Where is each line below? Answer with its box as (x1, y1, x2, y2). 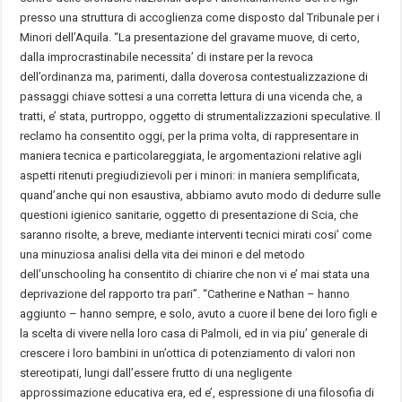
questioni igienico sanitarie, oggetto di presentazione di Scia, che (20, 207, 359, 222)
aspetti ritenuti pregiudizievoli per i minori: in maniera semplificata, (20, 168, 361, 182)
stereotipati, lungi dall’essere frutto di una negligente (20, 365, 293, 380)
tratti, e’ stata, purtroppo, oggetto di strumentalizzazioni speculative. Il (20, 109, 381, 123)
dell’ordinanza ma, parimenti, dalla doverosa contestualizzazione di (20, 69, 369, 83)
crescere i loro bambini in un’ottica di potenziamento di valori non (20, 345, 356, 360)
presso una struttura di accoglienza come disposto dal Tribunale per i (20, 10, 380, 24)
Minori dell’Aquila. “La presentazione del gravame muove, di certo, (20, 30, 361, 44)
